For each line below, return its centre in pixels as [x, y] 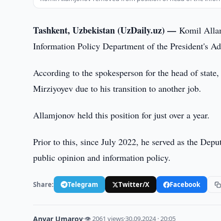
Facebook [185, 184]
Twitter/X [134, 184]
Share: [44, 184]
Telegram [83, 184]
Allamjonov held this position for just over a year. [122, 115]
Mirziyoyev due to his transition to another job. [117, 88]
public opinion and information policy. [102, 157]
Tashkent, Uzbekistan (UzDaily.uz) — [106, 30]
